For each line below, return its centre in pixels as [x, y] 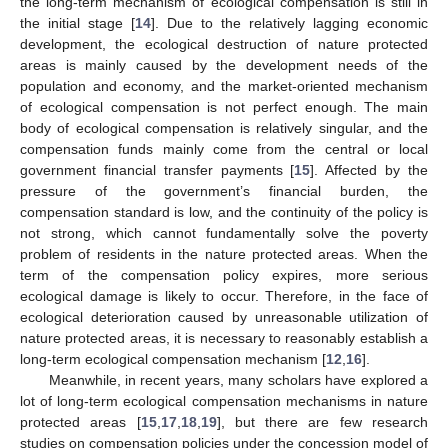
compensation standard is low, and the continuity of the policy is [224, 211]
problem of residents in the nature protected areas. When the [224, 253]
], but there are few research [322, 421]
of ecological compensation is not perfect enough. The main [224, 106]
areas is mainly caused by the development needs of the [224, 64]
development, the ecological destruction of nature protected [224, 43]
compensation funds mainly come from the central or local [224, 148]
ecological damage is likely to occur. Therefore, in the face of [224, 295]
